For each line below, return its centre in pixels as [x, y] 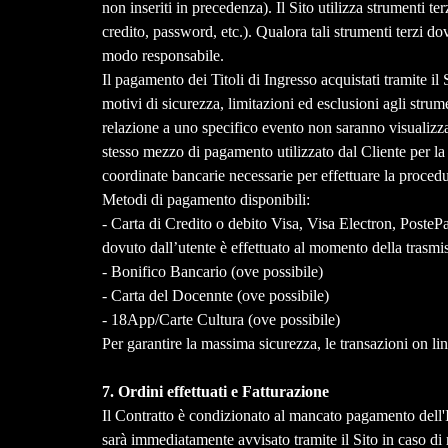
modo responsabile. [164, 56]
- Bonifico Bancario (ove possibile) [212, 272]
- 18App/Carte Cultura [174, 320]
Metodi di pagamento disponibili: [205, 200]
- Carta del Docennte [169, 296]
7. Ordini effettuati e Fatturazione [215, 392]
